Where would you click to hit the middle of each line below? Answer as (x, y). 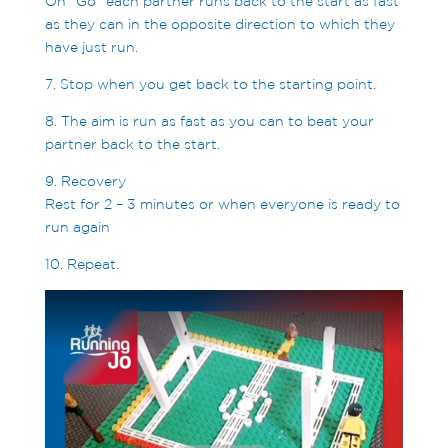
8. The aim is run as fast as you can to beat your (209, 121)
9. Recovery (85, 181)
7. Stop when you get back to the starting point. (210, 84)
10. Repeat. (81, 264)
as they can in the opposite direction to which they (219, 24)
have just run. (91, 47)
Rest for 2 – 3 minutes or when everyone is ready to (222, 204)
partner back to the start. (132, 144)
